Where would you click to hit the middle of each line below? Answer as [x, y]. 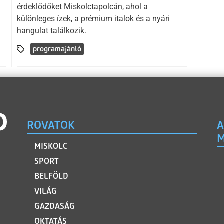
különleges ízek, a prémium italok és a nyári [93, 19]
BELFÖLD [51, 176]
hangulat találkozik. [52, 31]
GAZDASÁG [54, 206]
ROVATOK [51, 125]
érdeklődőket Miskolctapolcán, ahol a [82, 7]
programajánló [57, 49]
